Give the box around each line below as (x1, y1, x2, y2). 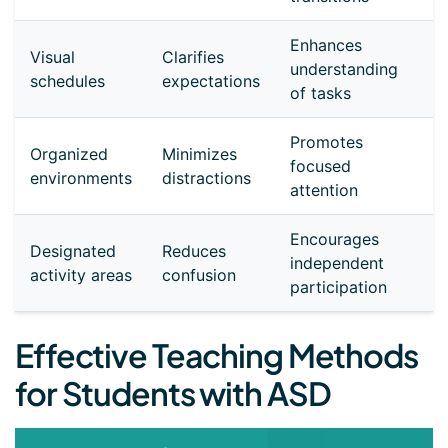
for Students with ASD (15, 373, 331, 414)
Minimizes (162, 144, 237, 165)
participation (290, 277, 387, 298)
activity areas (30, 265, 132, 286)
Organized (30, 144, 108, 165)
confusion (162, 265, 236, 286)
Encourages (290, 229, 379, 250)
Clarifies (162, 47, 224, 68)
